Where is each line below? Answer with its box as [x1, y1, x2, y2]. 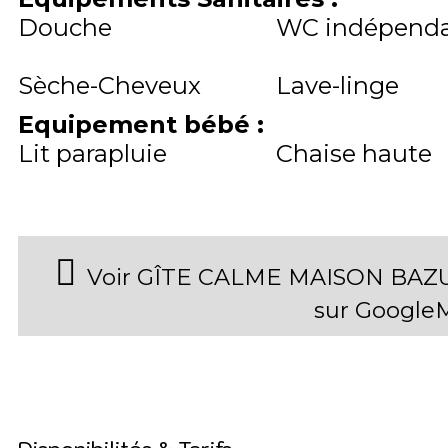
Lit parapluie [18, 139, 167, 169]
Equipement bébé [18, 110, 257, 140]
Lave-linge [275, 71, 399, 101]
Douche [18, 13, 112, 43]
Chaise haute [275, 139, 432, 169]
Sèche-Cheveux [18, 71, 201, 101]
